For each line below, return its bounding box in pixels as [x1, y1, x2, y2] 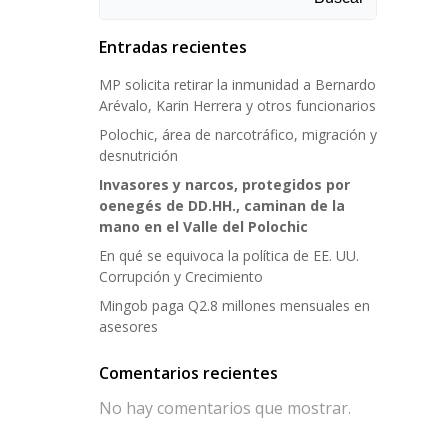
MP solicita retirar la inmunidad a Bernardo [99, 75, 376, 94]
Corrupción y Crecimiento [99, 267, 263, 286]
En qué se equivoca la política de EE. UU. [99, 246, 359, 265]
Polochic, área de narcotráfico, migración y [99, 125, 377, 144]
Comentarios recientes [99, 362, 278, 384]
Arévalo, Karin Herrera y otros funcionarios [99, 96, 376, 115]
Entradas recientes [99, 36, 247, 58]
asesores [99, 317, 158, 336]
